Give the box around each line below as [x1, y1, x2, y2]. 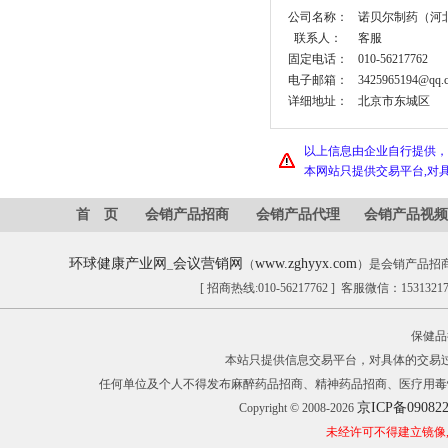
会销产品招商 [145, 207, 229, 222]
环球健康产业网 [69, 256, 167, 271]
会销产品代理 [256, 207, 340, 222]
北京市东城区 [357, 94, 430, 108]
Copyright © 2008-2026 [238, 401, 357, 415]
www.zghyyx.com [255, 256, 357, 271]
